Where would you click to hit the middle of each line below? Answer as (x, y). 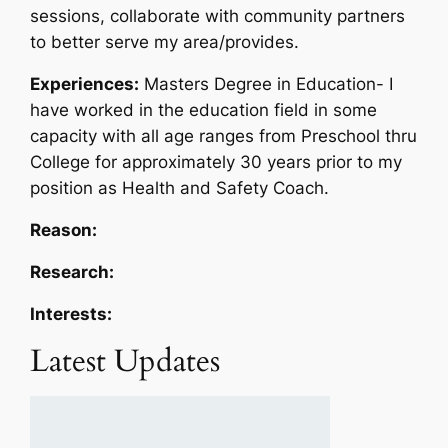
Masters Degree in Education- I (266, 83)
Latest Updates (125, 360)
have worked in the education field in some (204, 109)
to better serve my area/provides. (165, 41)
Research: (72, 271)
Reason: (64, 229)
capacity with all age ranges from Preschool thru (224, 135)
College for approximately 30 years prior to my (216, 161)
